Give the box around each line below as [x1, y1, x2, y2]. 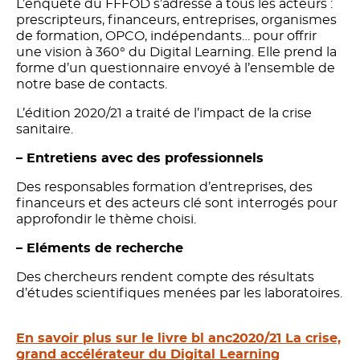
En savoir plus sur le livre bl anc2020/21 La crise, [16, 331, 341, 345]
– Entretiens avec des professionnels [16, 151, 264, 165]
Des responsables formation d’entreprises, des [16, 180, 313, 194]
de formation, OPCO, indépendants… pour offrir [16, 29, 317, 43]
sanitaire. [16, 122, 73, 136]
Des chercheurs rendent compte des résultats [16, 270, 314, 284]
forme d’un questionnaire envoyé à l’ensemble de [16, 61, 335, 75]
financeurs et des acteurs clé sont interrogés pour [16, 196, 337, 210]
